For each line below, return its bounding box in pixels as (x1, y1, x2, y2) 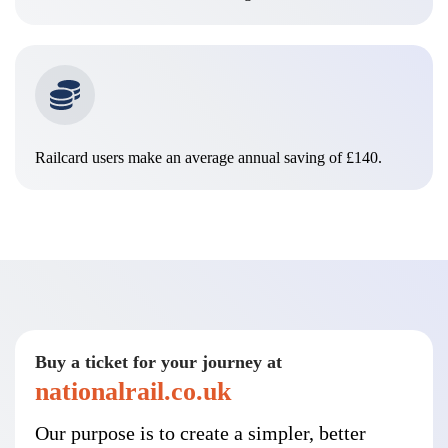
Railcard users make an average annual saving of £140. (35, 148, 382, 166)
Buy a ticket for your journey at (35, 351, 282, 372)
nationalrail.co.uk (35, 376, 231, 406)
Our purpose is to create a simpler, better (35, 421, 366, 444)
